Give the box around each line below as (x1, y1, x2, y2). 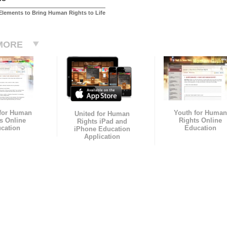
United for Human (74, 110, 130, 118)
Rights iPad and (77, 118, 128, 126)
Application (84, 133, 121, 141)
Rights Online (178, 117, 222, 125)
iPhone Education (74, 125, 131, 133)
